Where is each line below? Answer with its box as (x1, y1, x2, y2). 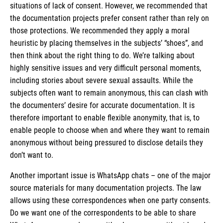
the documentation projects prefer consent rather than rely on (10, 13, 209, 23)
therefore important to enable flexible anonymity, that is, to (10, 112, 200, 122)
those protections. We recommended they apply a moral (10, 25, 190, 35)
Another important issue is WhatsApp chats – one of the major (10, 170, 211, 180)
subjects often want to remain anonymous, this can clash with (10, 88, 208, 98)
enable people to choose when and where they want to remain (10, 125, 210, 135)
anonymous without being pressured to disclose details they (10, 137, 203, 147)
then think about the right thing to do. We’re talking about (10, 50, 195, 60)
